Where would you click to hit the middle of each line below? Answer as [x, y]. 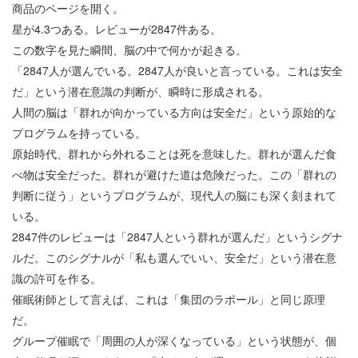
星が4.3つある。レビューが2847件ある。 [117, 29]
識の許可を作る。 [57, 278]
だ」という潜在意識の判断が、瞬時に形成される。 [141, 91]
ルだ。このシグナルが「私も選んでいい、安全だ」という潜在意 [174, 258]
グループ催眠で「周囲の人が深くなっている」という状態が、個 [174, 341]
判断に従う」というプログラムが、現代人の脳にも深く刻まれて [174, 195]
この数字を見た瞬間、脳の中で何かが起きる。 [129, 50]
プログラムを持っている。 [79, 133]
